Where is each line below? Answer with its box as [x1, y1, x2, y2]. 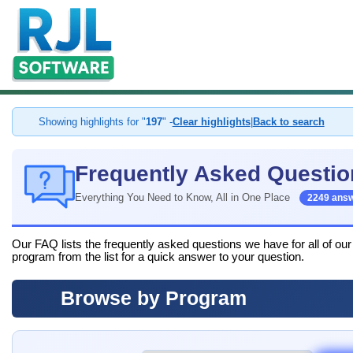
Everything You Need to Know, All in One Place [75, 191, 293, 203]
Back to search [252, 115, 325, 128]
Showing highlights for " [38, 115, 146, 128]
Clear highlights [172, 115, 251, 128]
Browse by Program [55, 287, 247, 309]
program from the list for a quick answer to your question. [12, 251, 304, 264]
